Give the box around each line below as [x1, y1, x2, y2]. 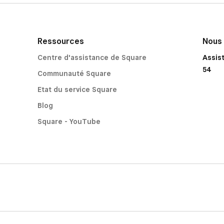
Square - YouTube [37, 117, 100, 125]
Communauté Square [37, 69, 111, 77]
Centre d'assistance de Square [37, 53, 146, 61]
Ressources [37, 36, 84, 46]
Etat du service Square [37, 85, 117, 93]
